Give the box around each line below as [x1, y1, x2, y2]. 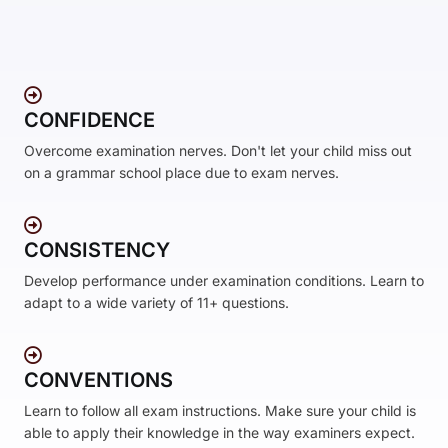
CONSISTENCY [24, 238, 170, 263]
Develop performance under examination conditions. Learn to [24, 272, 424, 290]
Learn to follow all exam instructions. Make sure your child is [24, 402, 416, 420]
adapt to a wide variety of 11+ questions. [24, 294, 289, 312]
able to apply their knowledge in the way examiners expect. [24, 424, 415, 442]
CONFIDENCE [24, 108, 155, 133]
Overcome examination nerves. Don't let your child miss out [24, 142, 412, 160]
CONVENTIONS [24, 368, 173, 393]
